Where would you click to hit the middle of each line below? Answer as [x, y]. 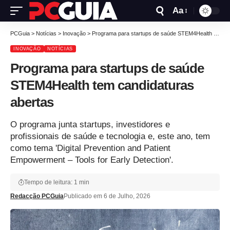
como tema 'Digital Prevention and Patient [90, 148]
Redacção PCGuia [37, 196]
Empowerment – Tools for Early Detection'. [92, 160]
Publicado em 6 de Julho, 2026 [107, 196]
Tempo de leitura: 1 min [57, 183]
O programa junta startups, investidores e [90, 125]
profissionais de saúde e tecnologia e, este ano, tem [110, 137]
